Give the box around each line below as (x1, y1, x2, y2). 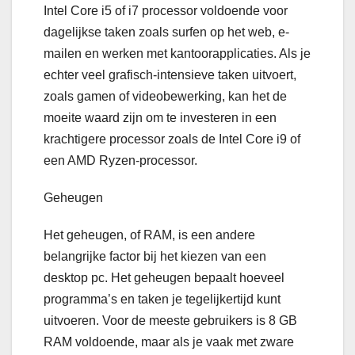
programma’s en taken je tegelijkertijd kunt (44, 292, 281, 306)
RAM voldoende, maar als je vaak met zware (44, 334, 294, 349)
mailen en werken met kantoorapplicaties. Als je (44, 46, 311, 60)
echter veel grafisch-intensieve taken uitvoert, (44, 67, 296, 82)
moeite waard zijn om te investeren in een (44, 110, 277, 124)
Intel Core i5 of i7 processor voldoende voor (44, 3, 288, 17)
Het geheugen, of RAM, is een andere (44, 227, 255, 242)
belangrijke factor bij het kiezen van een (44, 249, 266, 263)
